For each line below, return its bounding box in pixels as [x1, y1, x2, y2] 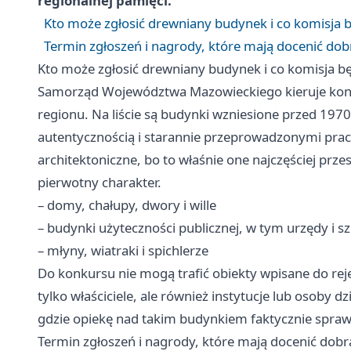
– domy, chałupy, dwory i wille [38, 196, 216, 215]
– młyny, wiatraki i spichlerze [38, 241, 208, 260]
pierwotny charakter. [38, 173, 161, 192]
